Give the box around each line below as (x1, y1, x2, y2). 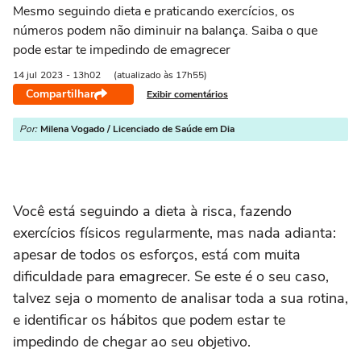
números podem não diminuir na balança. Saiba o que (13, 22, 317, 39)
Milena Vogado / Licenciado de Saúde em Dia (40, 122, 234, 135)
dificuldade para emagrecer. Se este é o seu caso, (13, 267, 329, 286)
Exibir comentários (147, 87, 228, 101)
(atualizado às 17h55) (114, 68, 207, 81)
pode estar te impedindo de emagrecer (13, 41, 230, 59)
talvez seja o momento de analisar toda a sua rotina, (13, 288, 348, 308)
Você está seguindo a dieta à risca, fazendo (13, 201, 292, 221)
